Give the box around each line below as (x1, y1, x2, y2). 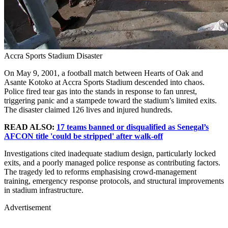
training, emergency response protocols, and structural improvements (4, 176, 224, 185)
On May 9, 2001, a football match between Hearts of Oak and (4, 68, 203, 77)
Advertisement (4, 203, 51, 212)
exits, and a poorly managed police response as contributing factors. (4, 158, 220, 167)
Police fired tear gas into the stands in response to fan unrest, (4, 87, 197, 96)
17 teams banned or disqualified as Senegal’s (56, 122, 209, 131)
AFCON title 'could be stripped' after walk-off (4, 131, 163, 140)
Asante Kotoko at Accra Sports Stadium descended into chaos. (4, 77, 205, 87)
